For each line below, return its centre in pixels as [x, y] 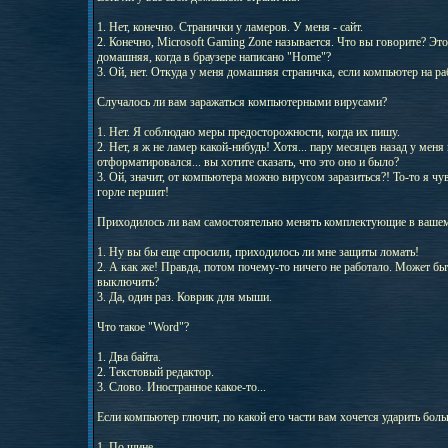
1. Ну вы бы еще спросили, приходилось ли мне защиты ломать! [257, 252]
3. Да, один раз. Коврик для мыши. [184, 297]
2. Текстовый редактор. [155, 372]
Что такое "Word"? [142, 327]
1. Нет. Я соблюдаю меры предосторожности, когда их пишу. [248, 132]
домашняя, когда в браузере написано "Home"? [213, 57]
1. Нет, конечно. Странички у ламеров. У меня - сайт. [229, 27]
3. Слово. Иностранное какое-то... [181, 387]
